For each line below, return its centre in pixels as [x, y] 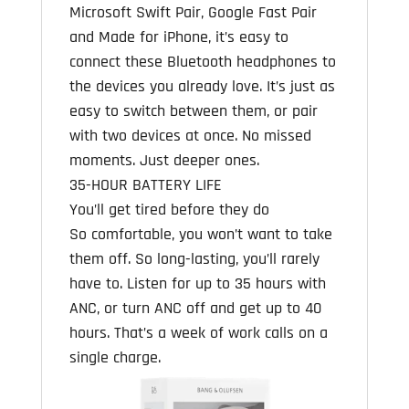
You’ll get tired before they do [169, 210]
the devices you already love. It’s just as [202, 87]
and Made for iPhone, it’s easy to [178, 37]
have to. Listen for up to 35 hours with [197, 284]
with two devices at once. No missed [190, 136]
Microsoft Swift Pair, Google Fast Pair [193, 13]
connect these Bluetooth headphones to [202, 62]
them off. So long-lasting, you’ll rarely [194, 259]
